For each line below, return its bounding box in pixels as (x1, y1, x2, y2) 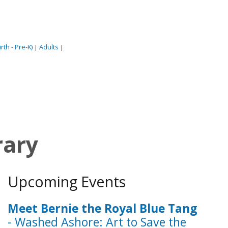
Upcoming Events (7, 171, 126, 191)
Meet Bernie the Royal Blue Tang (7, 200, 197, 217)
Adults (39, 42, 59, 51)
